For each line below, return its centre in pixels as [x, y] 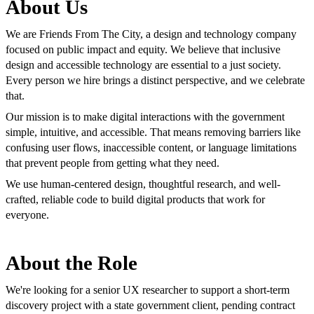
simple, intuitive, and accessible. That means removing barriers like [153, 132]
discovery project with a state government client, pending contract [150, 306]
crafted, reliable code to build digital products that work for [135, 200]
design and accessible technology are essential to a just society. [143, 65]
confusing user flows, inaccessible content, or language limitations [151, 148]
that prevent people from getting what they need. [112, 163]
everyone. [27, 215]
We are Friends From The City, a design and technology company [151, 34]
